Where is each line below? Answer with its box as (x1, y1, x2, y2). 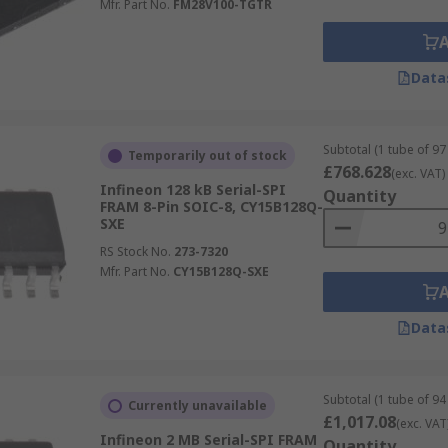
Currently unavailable (127, 397, 267, 414)
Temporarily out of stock (127, 147, 287, 164)
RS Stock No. (99, 243, 171, 260)
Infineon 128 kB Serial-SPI (99, 180, 286, 199)
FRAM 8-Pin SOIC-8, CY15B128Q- (99, 197, 323, 216)
